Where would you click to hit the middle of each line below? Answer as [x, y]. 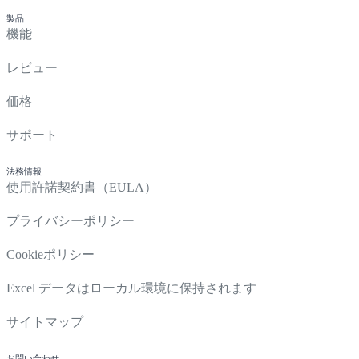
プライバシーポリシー [71, 221]
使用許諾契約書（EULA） [82, 188]
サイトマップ [45, 322]
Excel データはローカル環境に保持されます [131, 288]
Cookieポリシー [50, 255]
